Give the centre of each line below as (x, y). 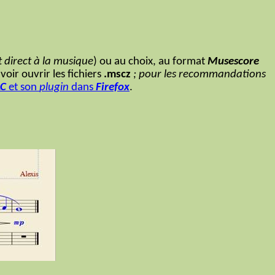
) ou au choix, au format (150, 61)
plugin (54, 87)
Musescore (233, 61)
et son (24, 87)
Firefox (113, 87)
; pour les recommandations (198, 74)
